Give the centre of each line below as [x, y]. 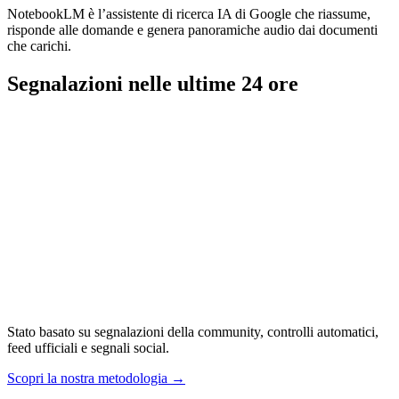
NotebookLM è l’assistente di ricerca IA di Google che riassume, [189, 13]
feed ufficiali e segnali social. [88, 347]
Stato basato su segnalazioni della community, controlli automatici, [193, 331]
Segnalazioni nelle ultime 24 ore [153, 83]
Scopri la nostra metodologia [87, 378]
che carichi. [39, 45]
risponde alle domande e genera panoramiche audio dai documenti [192, 29]
